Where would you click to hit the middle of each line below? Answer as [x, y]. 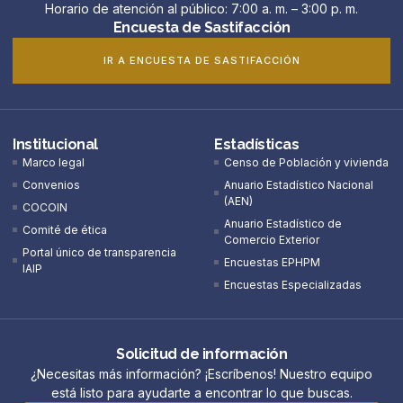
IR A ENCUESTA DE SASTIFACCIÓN [201, 60]
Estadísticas [256, 144]
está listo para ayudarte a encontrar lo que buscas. [201, 392]
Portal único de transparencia [100, 252]
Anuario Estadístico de [283, 223]
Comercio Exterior [272, 239]
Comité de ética [65, 229]
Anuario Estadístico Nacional [299, 184]
